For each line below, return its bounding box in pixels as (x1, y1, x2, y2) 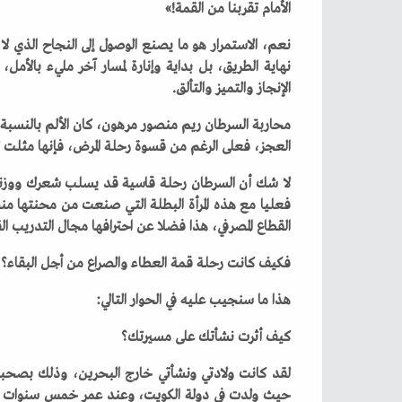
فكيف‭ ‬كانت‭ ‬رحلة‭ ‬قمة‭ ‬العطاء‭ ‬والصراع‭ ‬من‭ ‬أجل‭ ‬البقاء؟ (258, 254, 291, 273)
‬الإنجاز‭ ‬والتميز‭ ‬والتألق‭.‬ (256, 79, 291, 98)
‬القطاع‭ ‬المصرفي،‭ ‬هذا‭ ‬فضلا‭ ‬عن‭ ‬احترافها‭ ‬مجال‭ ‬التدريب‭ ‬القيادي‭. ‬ (256, 217, 291, 236)
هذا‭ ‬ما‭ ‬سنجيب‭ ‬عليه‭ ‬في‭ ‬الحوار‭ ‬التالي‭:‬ (271, 291, 291, 310)
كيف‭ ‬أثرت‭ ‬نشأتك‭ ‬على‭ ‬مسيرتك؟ (265, 328, 291, 346)
